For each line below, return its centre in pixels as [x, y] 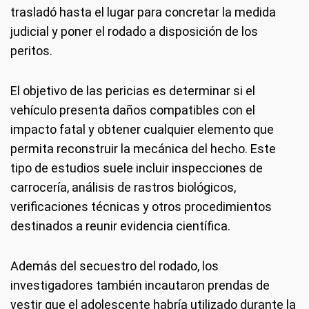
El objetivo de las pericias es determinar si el [133, 91]
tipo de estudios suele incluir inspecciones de [137, 168]
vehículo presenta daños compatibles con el [133, 110]
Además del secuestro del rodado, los [114, 266]
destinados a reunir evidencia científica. [120, 226]
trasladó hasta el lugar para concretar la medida [143, 12]
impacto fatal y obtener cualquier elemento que [142, 129]
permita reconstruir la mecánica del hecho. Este [143, 149]
